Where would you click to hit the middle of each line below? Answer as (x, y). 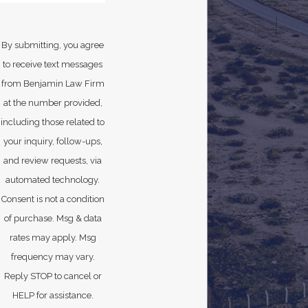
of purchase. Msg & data (53, 219)
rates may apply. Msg (53, 238)
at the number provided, (53, 103)
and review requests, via (53, 161)
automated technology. (53, 180)
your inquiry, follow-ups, (53, 142)
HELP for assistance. (53, 296)
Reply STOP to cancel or (53, 276)
